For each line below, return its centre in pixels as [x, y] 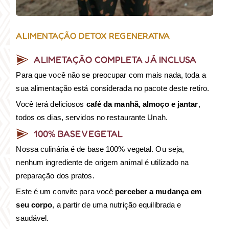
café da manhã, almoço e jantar [142, 104]
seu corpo [34, 205]
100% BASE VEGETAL [78, 134]
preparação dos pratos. [55, 176]
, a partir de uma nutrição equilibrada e [117, 205]
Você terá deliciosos [51, 104]
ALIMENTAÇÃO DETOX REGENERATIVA [93, 36]
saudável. [32, 218]
